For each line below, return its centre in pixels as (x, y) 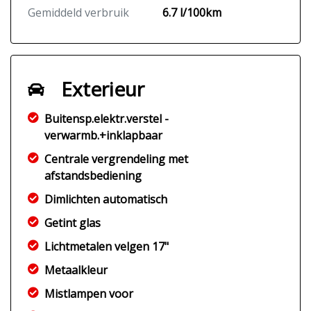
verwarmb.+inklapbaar (103, 136)
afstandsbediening (93, 176)
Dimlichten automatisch (106, 200)
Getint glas (73, 223)
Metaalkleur (76, 270)
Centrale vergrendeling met (116, 159)
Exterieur (103, 89)
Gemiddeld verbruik (78, 13)
